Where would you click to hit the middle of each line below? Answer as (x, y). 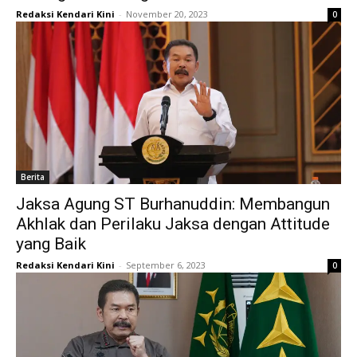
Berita (33, 177)
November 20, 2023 (167, 14)
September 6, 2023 (166, 265)
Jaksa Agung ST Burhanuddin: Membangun (173, 204)
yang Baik (51, 244)
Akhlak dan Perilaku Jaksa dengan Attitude (173, 224)
